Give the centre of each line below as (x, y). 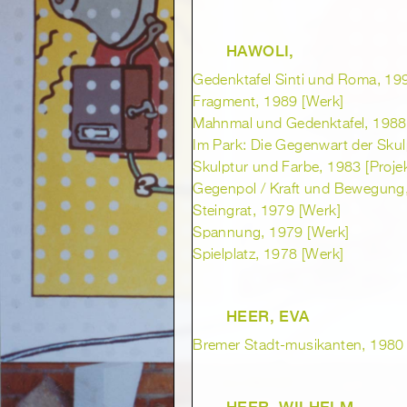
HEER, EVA (268, 316)
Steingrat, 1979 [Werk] (267, 212)
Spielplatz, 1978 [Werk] (268, 255)
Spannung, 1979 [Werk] (271, 233)
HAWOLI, (260, 50)
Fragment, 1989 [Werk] (268, 103)
